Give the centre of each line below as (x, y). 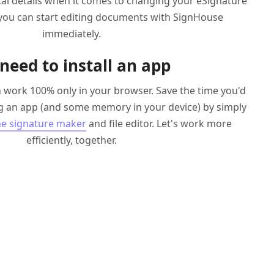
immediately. (72, 33)
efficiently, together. (72, 140)
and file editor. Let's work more (159, 123)
